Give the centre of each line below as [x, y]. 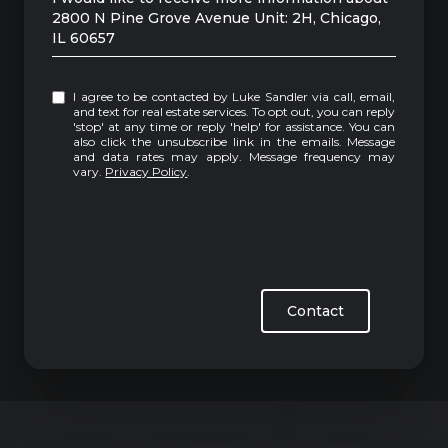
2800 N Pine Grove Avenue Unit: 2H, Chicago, [216, 18]
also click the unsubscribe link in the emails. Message [234, 141]
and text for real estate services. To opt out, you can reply [234, 111]
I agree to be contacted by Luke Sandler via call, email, [153, 96]
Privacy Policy [146, 171]
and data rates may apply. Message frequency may [234, 156]
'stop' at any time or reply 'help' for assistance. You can [211, 126]
